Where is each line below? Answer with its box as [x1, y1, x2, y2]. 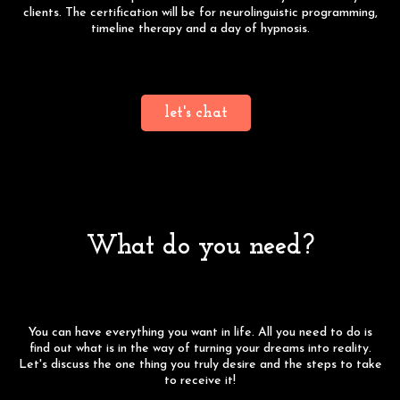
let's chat [163, 104, 228, 121]
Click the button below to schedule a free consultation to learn [24, 54, 376, 68]
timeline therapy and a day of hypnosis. [90, 21, 310, 36]
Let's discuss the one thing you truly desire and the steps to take [18, 357, 382, 371]
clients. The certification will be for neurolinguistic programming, [22, 5, 378, 20]
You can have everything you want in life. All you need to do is [28, 325, 372, 339]
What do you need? [86, 232, 314, 261]
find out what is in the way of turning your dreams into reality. [29, 341, 371, 355]
